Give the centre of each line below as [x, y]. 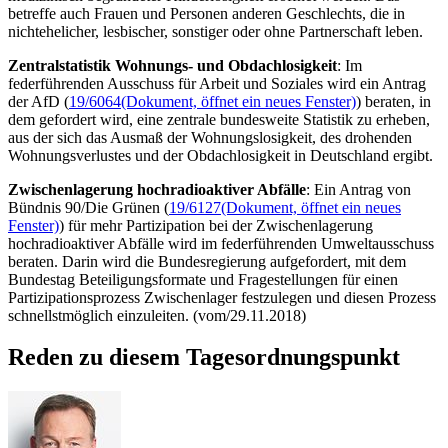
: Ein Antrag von [358, 189]
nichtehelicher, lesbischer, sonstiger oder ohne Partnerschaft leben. [215, 31]
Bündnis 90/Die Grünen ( [88, 207]
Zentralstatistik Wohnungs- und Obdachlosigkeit [172, 65]
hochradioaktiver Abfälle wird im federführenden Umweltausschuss [221, 243]
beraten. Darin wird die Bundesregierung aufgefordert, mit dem [207, 261]
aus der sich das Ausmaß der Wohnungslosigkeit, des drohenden [210, 137]
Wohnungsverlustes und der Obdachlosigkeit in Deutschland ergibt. [220, 155]
